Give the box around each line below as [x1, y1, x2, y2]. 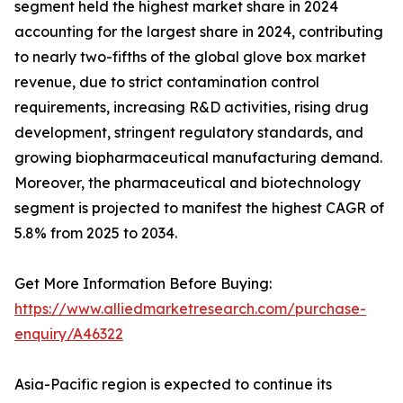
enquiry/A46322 [14, 325, 123, 344]
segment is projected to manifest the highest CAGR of [14, 199, 384, 218]
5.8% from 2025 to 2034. [14, 224, 177, 243]
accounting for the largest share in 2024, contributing [14, 22, 383, 41]
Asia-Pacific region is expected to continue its [14, 375, 332, 394]
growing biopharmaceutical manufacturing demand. [14, 148, 382, 167]
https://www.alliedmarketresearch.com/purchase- [14, 300, 366, 318]
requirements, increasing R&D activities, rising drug [14, 98, 369, 117]
